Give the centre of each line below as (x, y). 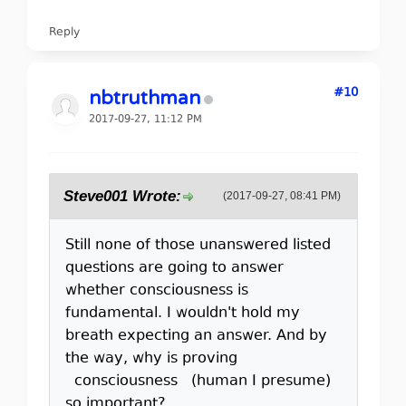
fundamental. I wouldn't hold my (182, 313)
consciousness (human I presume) (198, 381)
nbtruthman (144, 98)
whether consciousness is (156, 290)
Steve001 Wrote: (122, 196)
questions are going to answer (174, 268)
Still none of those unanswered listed (198, 245)
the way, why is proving (151, 358)
